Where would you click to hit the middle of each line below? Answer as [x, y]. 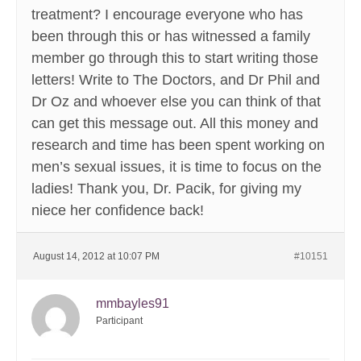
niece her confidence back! [118, 211]
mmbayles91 [133, 304]
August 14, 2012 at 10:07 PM [96, 257]
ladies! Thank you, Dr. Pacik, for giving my [166, 189]
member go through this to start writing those [175, 58]
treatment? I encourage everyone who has [167, 15]
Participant [119, 321]
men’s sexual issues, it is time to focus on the [176, 167]
